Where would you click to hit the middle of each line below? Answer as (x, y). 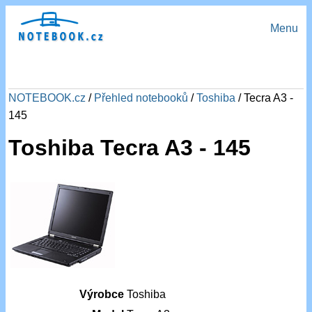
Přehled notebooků (141, 98)
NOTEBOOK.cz (47, 98)
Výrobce (102, 295)
